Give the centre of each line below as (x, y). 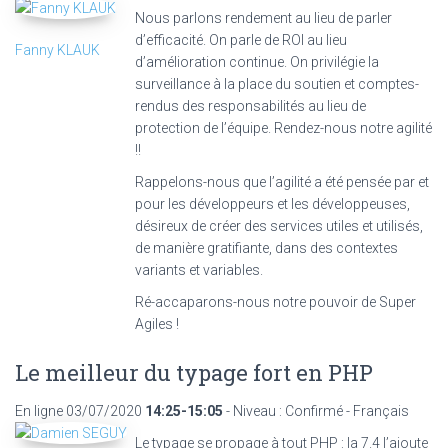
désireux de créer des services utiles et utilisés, (279, 225)
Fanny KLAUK (57, 49)
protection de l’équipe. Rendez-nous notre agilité (283, 127)
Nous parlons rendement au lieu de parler (263, 17)
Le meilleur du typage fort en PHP (194, 372)
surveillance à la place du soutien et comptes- (277, 83)
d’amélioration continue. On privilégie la (257, 61)
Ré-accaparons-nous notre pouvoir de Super (275, 301)
